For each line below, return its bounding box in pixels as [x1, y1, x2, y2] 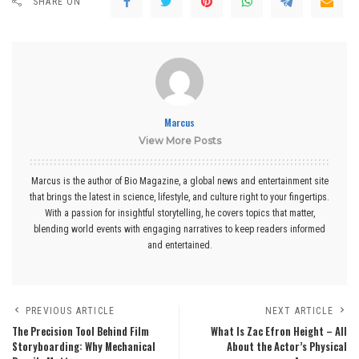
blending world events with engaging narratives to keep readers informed [34, 224, 325, 236]
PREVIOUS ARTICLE [26, 305, 115, 317]
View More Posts [138, 135, 221, 147]
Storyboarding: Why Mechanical [12, 339, 155, 355]
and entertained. [147, 240, 212, 252]
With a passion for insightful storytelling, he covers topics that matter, [44, 208, 315, 220]
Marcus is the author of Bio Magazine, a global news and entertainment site [30, 175, 329, 188]
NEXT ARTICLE [264, 305, 333, 317]
